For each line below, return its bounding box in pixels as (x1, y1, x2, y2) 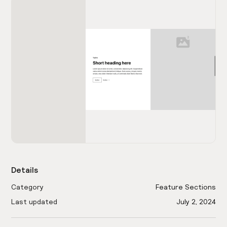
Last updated (11, 198, 58, 206)
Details (11, 165, 39, 175)
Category (11, 183, 44, 192)
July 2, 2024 (176, 198, 216, 206)
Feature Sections (155, 183, 216, 192)
